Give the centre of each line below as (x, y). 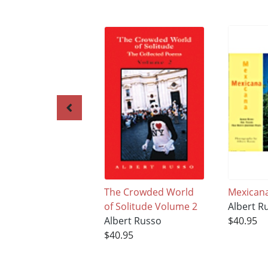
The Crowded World (149, 192)
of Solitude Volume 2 (150, 207)
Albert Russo (133, 221)
